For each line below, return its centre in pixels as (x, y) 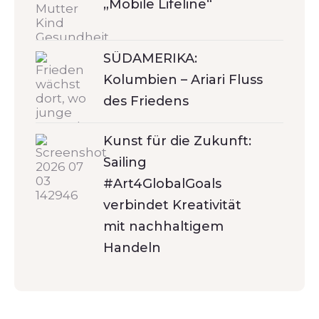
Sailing (125, 162)
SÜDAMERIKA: (150, 58)
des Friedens (146, 101)
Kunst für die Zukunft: (177, 141)
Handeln (132, 247)
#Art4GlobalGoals (162, 183)
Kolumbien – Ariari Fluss (183, 79)
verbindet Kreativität (172, 205)
